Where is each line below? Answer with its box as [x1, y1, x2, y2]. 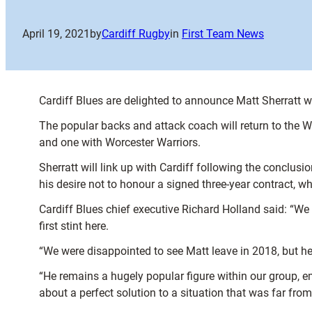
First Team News [182, 27, 264, 41]
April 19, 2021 [22, 27, 90, 41]
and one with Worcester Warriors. [39, 136, 201, 150]
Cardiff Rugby [102, 27, 170, 41]
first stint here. [39, 219, 109, 233]
